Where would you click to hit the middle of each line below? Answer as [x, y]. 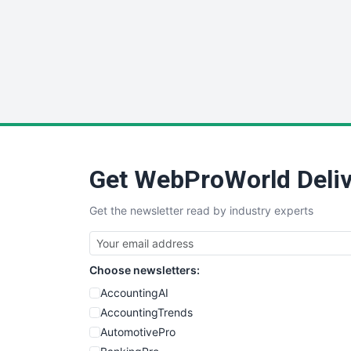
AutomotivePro [138, 331]
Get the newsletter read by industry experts [201, 210]
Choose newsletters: [145, 270]
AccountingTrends [147, 312]
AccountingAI [134, 292]
